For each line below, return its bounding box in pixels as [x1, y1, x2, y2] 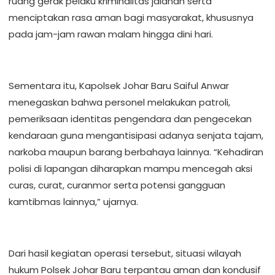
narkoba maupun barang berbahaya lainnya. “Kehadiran [9, 145, 263, 158]
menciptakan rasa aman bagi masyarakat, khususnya [9, 11, 254, 24]
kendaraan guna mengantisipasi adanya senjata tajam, [9, 129, 263, 142]
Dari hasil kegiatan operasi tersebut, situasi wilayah [9, 247, 241, 260]
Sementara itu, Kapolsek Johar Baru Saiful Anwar [9, 79, 229, 92]
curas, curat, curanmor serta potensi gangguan [9, 179, 225, 192]
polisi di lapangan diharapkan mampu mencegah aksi [9, 162, 252, 175]
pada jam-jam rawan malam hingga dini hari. [9, 28, 213, 41]
